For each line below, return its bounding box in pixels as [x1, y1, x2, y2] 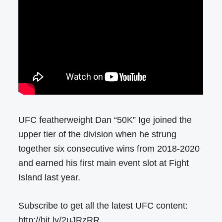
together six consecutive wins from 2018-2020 [18, 143, 200, 154]
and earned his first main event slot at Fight [18, 158, 189, 168]
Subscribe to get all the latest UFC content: [18, 200, 188, 211]
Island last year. [18, 172, 81, 182]
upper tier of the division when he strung [18, 129, 177, 139]
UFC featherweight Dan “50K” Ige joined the [18, 114, 192, 125]
